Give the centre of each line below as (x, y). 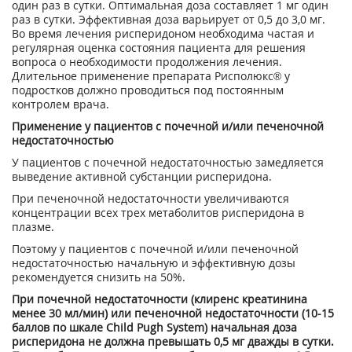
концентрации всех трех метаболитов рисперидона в (158, 213)
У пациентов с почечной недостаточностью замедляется (168, 162)
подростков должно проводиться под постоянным (148, 90)
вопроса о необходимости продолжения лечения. (147, 62)
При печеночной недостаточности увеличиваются (150, 198)
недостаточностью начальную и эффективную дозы (154, 263)
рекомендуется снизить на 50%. (99, 277)
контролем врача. (60, 104)
